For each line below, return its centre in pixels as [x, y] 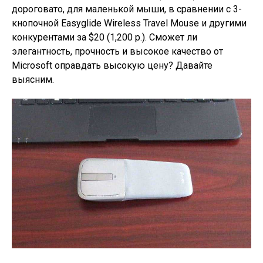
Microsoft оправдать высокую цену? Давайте [112, 65]
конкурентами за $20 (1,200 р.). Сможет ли [104, 37]
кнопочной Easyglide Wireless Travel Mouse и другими [129, 23]
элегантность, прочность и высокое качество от [117, 51]
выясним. [33, 80]
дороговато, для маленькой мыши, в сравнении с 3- [127, 9]
